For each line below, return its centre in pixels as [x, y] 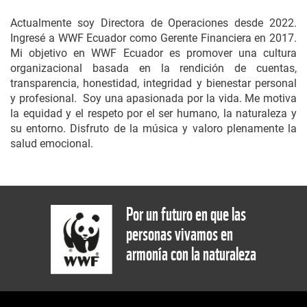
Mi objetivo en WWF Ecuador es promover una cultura [153, 53]
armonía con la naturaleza [191, 254]
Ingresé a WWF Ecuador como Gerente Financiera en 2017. [153, 38]
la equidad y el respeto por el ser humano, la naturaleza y [153, 113]
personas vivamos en [180, 234]
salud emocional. [52, 144]
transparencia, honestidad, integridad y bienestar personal [153, 83]
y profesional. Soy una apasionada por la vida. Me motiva [153, 98]
